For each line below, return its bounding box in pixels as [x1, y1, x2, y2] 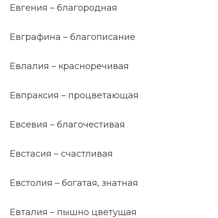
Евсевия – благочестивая [10, 119, 125, 130]
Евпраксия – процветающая [10, 90, 139, 101]
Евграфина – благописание [10, 32, 135, 42]
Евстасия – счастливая [10, 148, 113, 159]
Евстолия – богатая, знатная [10, 178, 138, 188]
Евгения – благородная [10, 2, 117, 13]
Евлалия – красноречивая [10, 61, 129, 72]
